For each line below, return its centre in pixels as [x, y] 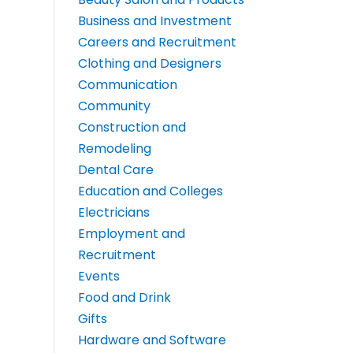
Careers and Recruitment [157, 43]
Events [98, 277]
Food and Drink [124, 298]
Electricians [113, 213]
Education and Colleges [150, 191]
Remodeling [114, 149]
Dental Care [115, 170]
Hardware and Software [152, 340]
